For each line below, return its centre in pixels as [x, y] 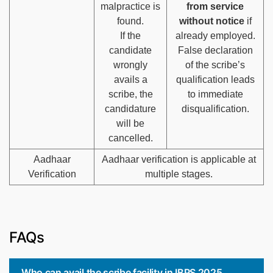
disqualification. [215, 108]
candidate [130, 50]
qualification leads [215, 79]
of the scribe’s [215, 65]
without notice [211, 21]
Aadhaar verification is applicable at [179, 159]
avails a [130, 79]
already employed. [215, 35]
